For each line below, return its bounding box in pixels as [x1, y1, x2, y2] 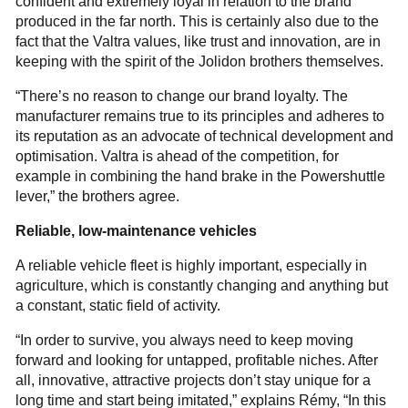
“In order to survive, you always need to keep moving [15, 331, 353, 348]
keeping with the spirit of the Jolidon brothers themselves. [15, 53, 383, 69]
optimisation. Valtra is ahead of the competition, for [15, 148, 339, 164]
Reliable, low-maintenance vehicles [15, 222, 257, 239]
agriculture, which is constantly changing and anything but [15, 277, 388, 293]
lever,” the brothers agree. [15, 188, 179, 204]
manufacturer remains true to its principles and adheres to [15, 107, 384, 124]
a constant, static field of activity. [15, 297, 220, 313]
